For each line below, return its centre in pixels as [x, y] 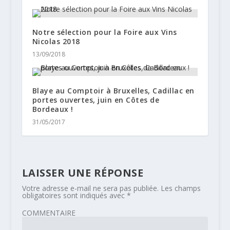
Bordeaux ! [53, 109]
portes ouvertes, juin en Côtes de [96, 100]
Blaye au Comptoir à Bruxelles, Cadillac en [113, 90]
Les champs [180, 188]
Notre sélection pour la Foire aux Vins [104, 32]
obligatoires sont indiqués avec [74, 195]
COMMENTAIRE [49, 213]
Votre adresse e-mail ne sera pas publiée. [90, 188]
